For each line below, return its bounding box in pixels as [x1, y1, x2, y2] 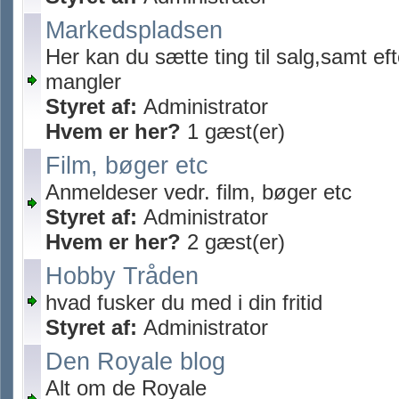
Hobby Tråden [45, 263, 199, 289]
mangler [45, 69, 121, 94]
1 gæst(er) [181, 119, 285, 143]
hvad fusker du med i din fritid [45, 290, 322, 314]
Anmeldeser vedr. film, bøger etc [45, 180, 352, 204]
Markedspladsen [45, 17, 223, 44]
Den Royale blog [45, 348, 225, 375]
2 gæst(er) [181, 230, 285, 254]
